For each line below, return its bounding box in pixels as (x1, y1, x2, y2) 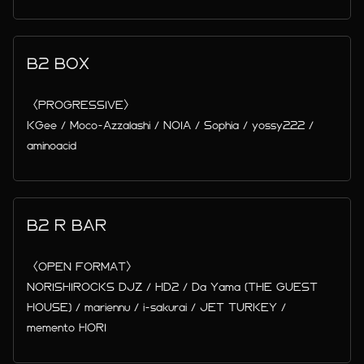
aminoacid (27, 139, 77, 152)
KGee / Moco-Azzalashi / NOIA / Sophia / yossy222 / (27, 119, 314, 132)
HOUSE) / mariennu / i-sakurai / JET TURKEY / (27, 301, 287, 314)
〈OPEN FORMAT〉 (27, 260, 138, 273)
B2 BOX (27, 54, 90, 72)
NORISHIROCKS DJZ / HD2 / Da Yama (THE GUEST (27, 280, 318, 293)
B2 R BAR (27, 216, 107, 234)
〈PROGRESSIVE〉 (27, 98, 136, 111)
